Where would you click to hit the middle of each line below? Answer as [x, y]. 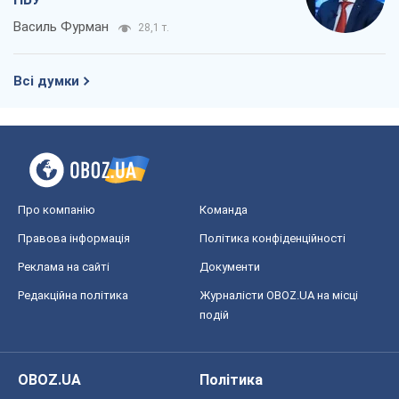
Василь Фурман [61, 26]
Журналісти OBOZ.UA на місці [279, 295]
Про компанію [57, 209]
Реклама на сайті [64, 266]
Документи [230, 266]
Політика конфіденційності [273, 238]
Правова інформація [74, 238]
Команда [224, 209]
